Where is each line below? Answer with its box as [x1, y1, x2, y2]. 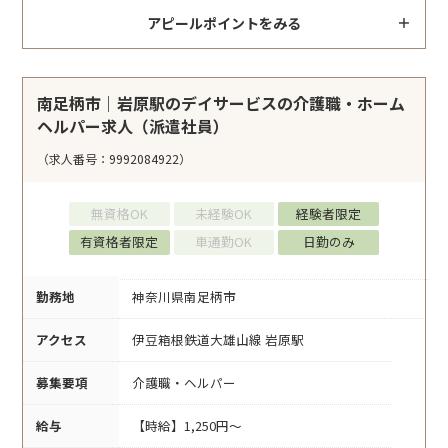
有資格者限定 [80, 232, 159, 252]
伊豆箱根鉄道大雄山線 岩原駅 [132, 329, 304, 349]
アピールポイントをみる [147, 12, 301, 33]
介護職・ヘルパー [132, 372, 236, 392]
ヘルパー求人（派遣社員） [37, 113, 230, 138]
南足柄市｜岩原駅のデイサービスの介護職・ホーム [37, 90, 406, 115]
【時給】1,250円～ [132, 415, 242, 435]
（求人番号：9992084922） [37, 149, 192, 167]
